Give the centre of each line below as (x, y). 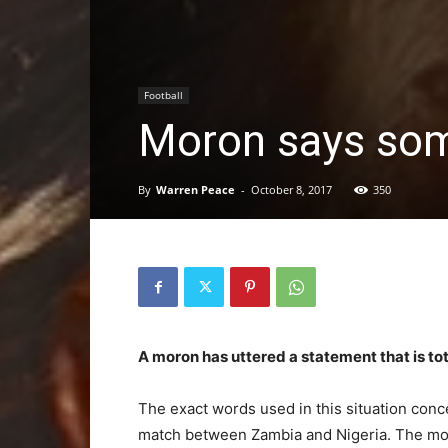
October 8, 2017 (291, 189)
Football (163, 95)
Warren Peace (195, 189)
